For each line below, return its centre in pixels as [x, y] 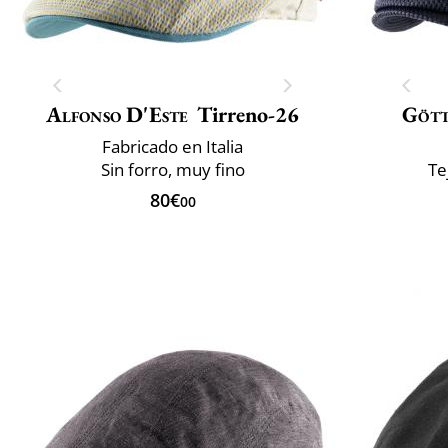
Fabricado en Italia [172, 146]
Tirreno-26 [248, 114]
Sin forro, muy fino [172, 169]
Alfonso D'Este [117, 114]
